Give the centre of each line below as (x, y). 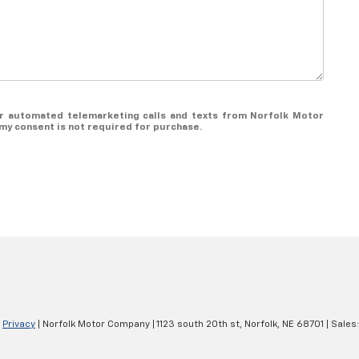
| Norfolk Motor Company (93, 324)
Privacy (19, 324)
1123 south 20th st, (198, 324)
